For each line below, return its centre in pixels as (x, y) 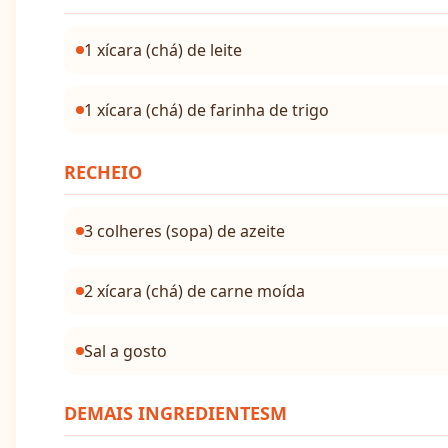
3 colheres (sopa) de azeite (184, 231)
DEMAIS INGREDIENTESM (175, 413)
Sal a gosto (125, 351)
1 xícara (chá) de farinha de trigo (206, 110)
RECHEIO (103, 172)
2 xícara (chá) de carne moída (194, 291)
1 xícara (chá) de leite (163, 50)
